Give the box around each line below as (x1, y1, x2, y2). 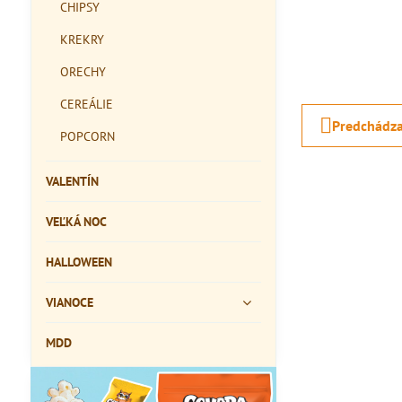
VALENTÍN (45, 173, 99, 189)
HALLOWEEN (45, 254, 112, 270)
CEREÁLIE (59, 96, 113, 112)
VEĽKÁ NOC (45, 214, 107, 230)
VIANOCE (45, 294, 93, 310)
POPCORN (59, 128, 115, 144)
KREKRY (59, 31, 104, 48)
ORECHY (59, 64, 106, 80)
